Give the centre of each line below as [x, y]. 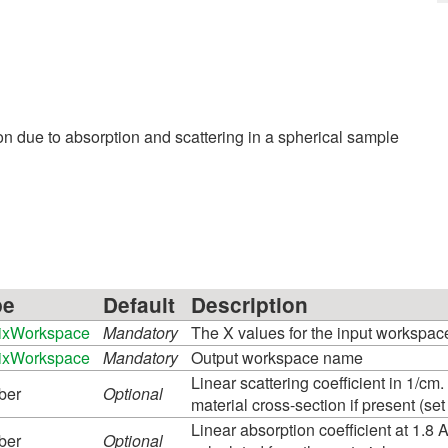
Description [249, 304]
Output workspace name [277, 357]
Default [139, 304]
